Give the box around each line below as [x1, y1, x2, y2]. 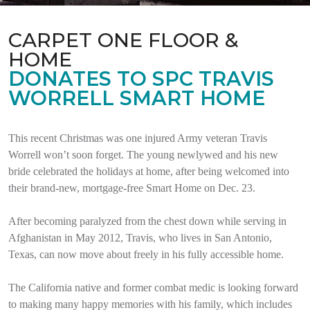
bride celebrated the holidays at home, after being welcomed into [8, 165, 289, 177]
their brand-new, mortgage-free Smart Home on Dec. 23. [8, 182, 255, 194]
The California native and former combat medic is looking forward [8, 282, 298, 293]
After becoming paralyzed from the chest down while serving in [8, 215, 286, 227]
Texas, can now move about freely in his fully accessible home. [8, 248, 284, 260]
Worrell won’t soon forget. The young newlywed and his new [8, 149, 278, 161]
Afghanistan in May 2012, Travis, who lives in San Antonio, [8, 232, 272, 244]
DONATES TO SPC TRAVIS [8, 66, 274, 91]
